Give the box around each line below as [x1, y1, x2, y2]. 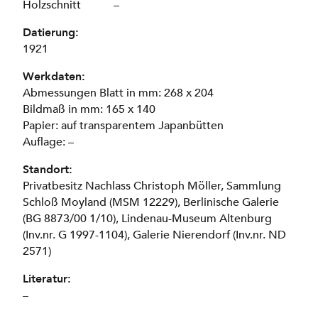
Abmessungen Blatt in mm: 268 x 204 [23, 84, 214, 101]
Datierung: [23, 24, 79, 40]
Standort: [23, 161, 72, 177]
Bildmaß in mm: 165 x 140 [23, 101, 155, 117]
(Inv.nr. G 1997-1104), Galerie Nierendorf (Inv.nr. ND [23, 226, 286, 243]
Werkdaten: [23, 68, 85, 84]
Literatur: [23, 270, 71, 287]
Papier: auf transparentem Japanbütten [23, 117, 224, 133]
